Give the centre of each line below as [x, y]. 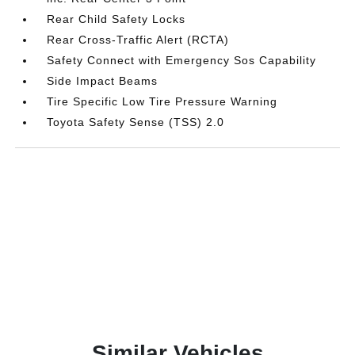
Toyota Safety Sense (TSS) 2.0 [136, 122]
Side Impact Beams [103, 80]
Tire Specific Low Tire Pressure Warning [162, 101]
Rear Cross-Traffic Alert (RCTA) [138, 39]
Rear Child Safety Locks [116, 19]
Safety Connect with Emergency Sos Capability [182, 60]
